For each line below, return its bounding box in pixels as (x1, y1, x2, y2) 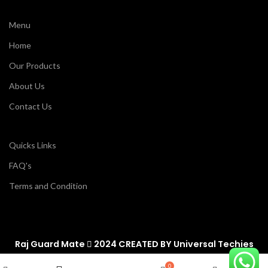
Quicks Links (9, 140, 56, 151)
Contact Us (9, 101, 52, 112)
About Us (9, 81, 45, 92)
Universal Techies (173, 238, 254, 251)
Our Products (9, 60, 60, 71)
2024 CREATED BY (92, 238, 173, 251)
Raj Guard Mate (14, 238, 85, 251)
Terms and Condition (9, 181, 87, 191)
